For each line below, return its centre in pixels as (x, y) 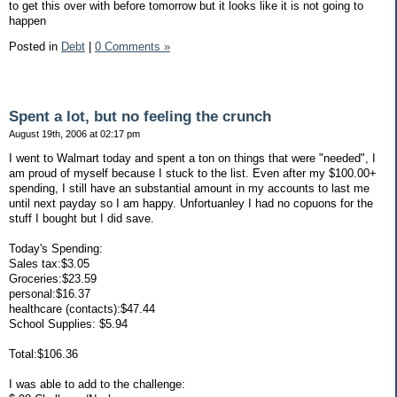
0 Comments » (132, 47)
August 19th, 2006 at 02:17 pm (74, 134)
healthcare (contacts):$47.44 (82, 308)
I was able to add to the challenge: (97, 384)
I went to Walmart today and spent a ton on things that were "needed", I (192, 158)
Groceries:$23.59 (53, 278)
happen (27, 20)
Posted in (35, 47)
